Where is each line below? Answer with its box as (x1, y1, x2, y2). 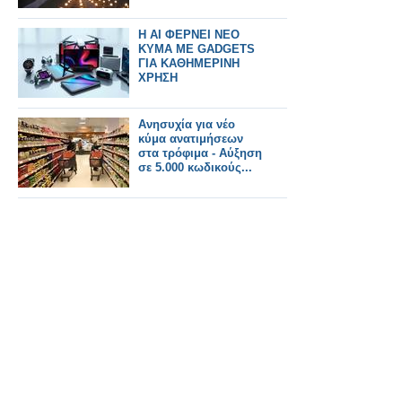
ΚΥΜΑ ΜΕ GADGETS (138, 42, 255, 56)
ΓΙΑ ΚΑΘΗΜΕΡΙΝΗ (138, 57, 240, 70)
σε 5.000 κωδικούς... (138, 161, 252, 174)
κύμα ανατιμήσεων (138, 132, 243, 145)
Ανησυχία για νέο (138, 118, 235, 131)
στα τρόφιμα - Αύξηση (138, 146, 262, 160)
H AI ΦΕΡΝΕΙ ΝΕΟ (138, 28, 240, 41)
